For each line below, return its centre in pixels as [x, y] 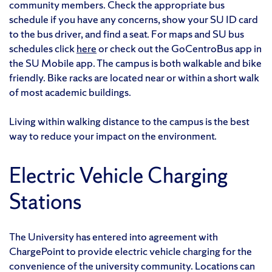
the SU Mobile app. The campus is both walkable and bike [135, 63]
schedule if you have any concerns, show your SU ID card [134, 19]
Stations [45, 201]
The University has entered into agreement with [114, 236]
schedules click [43, 48]
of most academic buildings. [70, 92]
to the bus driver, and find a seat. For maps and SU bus [127, 33]
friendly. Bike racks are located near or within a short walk [134, 77]
